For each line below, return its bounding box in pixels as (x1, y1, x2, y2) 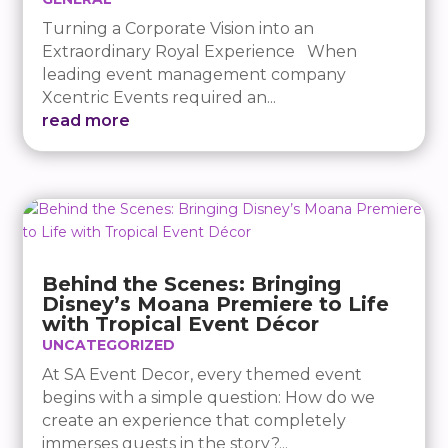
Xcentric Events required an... (42, 87, 277, 107)
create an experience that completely (42, 411, 347, 431)
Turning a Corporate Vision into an (42, 18, 315, 38)
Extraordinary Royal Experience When (42, 41, 358, 61)
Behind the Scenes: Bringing (42, 272, 342, 297)
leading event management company (42, 64, 347, 84)
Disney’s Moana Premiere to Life (42, 292, 390, 317)
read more (42, 110, 131, 130)
